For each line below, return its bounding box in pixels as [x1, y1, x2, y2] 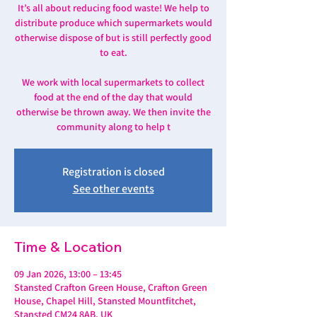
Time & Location [14, 238, 122, 255]
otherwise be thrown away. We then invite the [16, 105, 211, 118]
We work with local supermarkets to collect [22, 76, 204, 88]
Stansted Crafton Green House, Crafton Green [14, 281, 207, 294]
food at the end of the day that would [34, 91, 192, 103]
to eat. [99, 46, 127, 59]
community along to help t [56, 120, 171, 133]
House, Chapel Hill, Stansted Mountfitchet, [14, 294, 196, 307]
